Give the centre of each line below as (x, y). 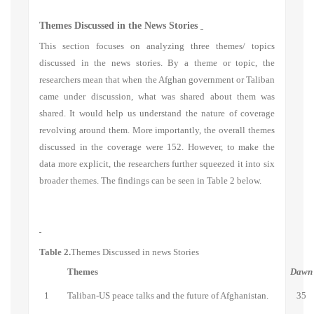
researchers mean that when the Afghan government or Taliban (157, 80)
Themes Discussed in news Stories (135, 252)
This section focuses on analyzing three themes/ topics (157, 46)
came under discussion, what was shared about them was (157, 96)
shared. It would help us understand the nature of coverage (157, 113)
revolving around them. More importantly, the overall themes (157, 130)
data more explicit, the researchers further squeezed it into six (157, 164)
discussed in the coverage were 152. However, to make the (157, 147)
